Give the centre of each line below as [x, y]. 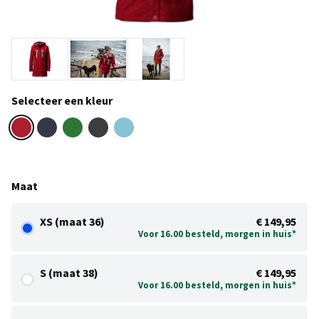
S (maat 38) [69, 273]
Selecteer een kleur [62, 101]
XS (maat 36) [72, 222]
